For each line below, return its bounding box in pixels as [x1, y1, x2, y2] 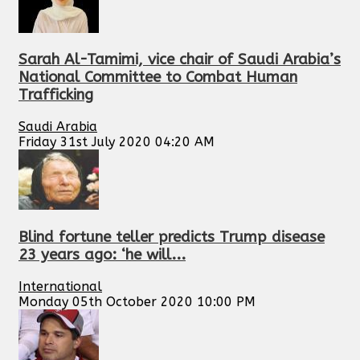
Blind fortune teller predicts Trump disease [18, 227, 325, 246]
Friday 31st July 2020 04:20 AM [18, 134, 215, 150]
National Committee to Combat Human [18, 68, 297, 87]
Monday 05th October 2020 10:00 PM [18, 293, 256, 309]
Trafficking [18, 86, 93, 104]
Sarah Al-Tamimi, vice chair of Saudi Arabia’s [18, 51, 341, 69]
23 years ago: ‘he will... [18, 245, 186, 264]
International [18, 278, 102, 294]
